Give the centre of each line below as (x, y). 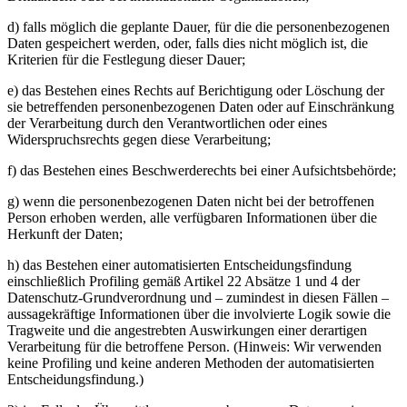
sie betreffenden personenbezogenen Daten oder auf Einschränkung (201, 107)
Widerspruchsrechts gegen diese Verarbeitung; (139, 139)
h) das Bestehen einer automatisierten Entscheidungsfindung (179, 265)
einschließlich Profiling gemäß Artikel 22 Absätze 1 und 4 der (184, 281)
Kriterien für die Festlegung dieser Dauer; (126, 60)
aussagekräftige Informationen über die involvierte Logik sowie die (199, 314)
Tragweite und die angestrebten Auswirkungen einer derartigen (187, 330)
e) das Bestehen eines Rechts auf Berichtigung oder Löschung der (196, 90)
